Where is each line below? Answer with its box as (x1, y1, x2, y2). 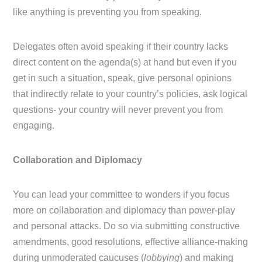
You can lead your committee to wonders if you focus (13, 189, 230, 200)
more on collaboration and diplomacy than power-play (13, 205, 236, 216)
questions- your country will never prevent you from (13, 105, 223, 115)
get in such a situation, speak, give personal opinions (13, 73, 232, 84)
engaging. (13, 120, 55, 131)
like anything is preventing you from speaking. (13, 7, 202, 18)
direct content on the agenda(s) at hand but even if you (13, 57, 237, 68)
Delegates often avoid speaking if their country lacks (13, 42, 229, 52)
